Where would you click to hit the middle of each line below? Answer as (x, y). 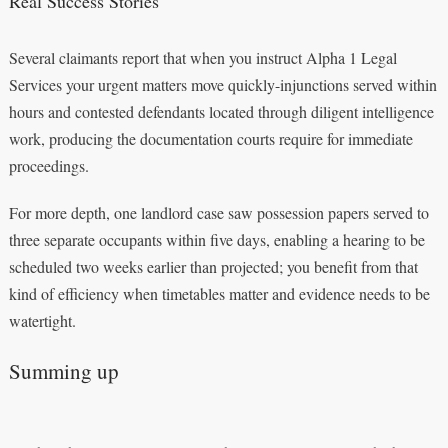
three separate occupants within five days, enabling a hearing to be (216, 239)
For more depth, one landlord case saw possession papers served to (218, 212)
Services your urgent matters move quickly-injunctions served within (222, 84)
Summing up (63, 370)
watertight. (42, 320)
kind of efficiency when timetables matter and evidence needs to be (219, 293)
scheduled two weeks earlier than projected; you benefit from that (213, 266)
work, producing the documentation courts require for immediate (210, 138)
